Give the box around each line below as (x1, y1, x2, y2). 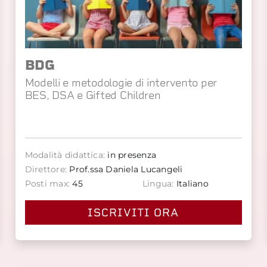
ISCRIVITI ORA (88, 206, 179, 219)
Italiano (173, 178, 209, 190)
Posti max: (24, 178, 70, 190)
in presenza (105, 150, 157, 161)
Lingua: (142, 178, 174, 190)
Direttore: (24, 164, 67, 175)
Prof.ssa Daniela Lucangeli (67, 164, 183, 175)
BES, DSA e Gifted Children (24, 89, 161, 102)
